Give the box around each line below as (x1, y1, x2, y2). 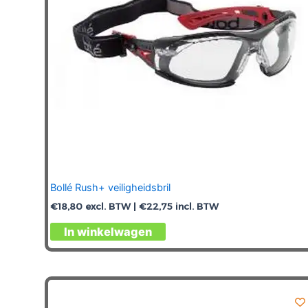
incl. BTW (173, 200, 219, 212)
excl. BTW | (82, 200, 139, 212)
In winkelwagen (64, 224, 152, 239)
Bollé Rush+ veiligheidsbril (50, 181, 170, 194)
